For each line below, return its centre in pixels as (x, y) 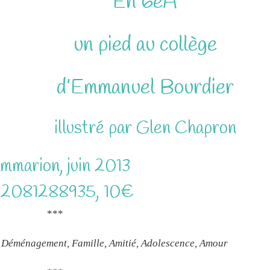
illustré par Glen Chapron (145, 129)
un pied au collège (145, 46)
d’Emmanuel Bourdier (145, 88)
